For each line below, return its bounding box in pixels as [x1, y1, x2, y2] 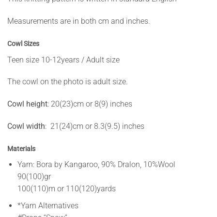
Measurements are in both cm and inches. [7, 16, 150, 26]
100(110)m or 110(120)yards [17, 184, 116, 194]
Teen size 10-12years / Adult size [7, 55, 120, 64]
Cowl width [7, 122, 45, 131]
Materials [7, 144, 35, 153]
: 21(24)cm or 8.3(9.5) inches [45, 122, 144, 131]
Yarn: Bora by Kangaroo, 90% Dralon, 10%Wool [17, 160, 175, 170]
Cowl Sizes [7, 40, 39, 48]
